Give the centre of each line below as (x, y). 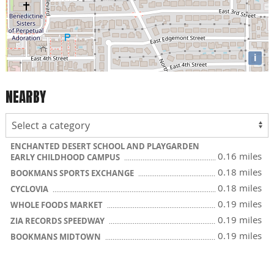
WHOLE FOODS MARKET (57, 205)
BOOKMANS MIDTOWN (57, 237)
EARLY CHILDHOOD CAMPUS (66, 157)
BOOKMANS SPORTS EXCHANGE (73, 173)
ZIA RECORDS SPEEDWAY (58, 221)
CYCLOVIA (30, 189)
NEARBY (26, 97)
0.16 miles (240, 156)
